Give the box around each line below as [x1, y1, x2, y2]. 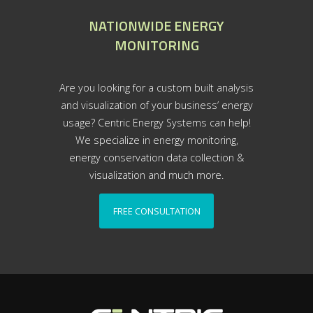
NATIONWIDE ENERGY [89, 14, 224, 36]
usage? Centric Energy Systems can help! [62, 115, 251, 129]
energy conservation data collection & [69, 150, 244, 164]
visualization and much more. [89, 168, 224, 182]
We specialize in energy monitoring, [75, 133, 238, 147]
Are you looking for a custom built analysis [59, 80, 254, 94]
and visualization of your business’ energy [60, 98, 253, 112]
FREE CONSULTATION [112, 205, 201, 218]
